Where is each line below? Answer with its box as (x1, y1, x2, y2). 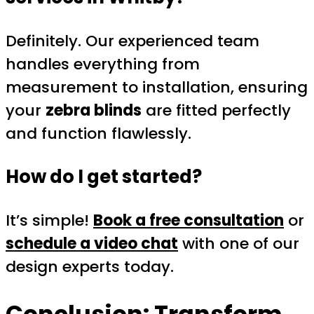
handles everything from (6, 53, 200, 76)
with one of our (178, 232, 299, 254)
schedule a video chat (6, 232, 178, 254)
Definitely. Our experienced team (6, 30, 259, 53)
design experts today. (6, 255, 174, 278)
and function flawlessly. (6, 123, 191, 145)
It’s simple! (6, 209, 93, 231)
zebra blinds (46, 100, 142, 122)
